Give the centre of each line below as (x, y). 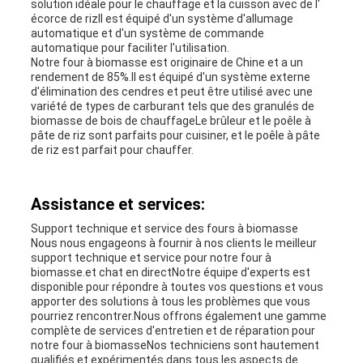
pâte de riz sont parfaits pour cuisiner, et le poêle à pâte (175, 136)
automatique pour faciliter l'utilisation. (130, 48)
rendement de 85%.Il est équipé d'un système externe (170, 77)
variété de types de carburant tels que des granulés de (172, 107)
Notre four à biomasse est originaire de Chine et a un (167, 63)
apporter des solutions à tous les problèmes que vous (170, 302)
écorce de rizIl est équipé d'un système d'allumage (162, 19)
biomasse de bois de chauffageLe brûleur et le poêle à (171, 121)
